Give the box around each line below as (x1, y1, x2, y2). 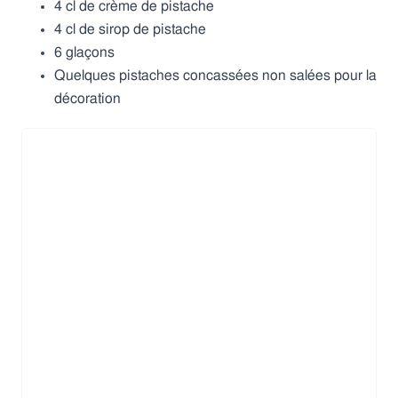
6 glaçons (54, 44, 115, 60)
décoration (54, 91, 121, 106)
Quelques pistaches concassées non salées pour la (54, 68, 377, 83)
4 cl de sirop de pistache (54, 21, 206, 36)
